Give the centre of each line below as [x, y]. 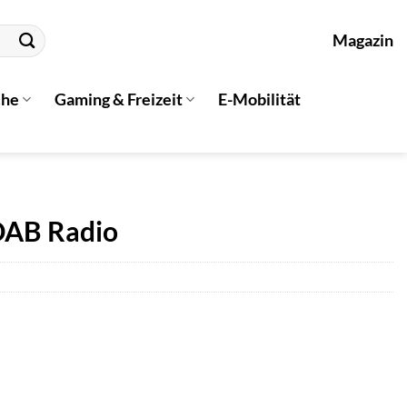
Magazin [363, 40]
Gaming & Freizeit [118, 99]
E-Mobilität [260, 99]
